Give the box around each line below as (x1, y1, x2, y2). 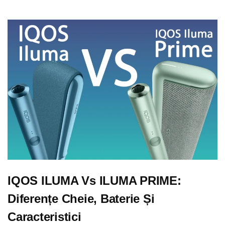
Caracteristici (8, 210, 81, 224)
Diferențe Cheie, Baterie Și (8, 192, 155, 206)
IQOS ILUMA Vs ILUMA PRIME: (8, 174, 181, 188)
